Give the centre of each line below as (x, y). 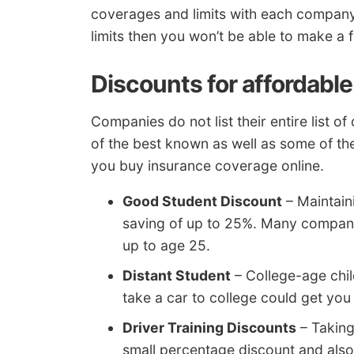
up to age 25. (166, 246)
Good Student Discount (202, 201)
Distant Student (177, 276)
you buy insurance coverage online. (207, 165)
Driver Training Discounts (209, 328)
